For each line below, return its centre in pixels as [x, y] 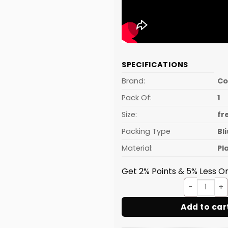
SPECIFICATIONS [155, 64]
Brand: [133, 81]
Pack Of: [137, 97]
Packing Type [146, 131]
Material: [137, 148]
